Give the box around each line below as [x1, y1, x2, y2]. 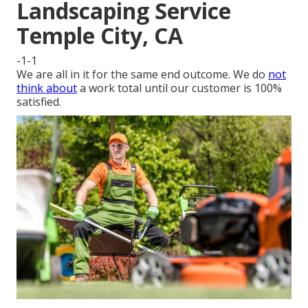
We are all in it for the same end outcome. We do [16, 67, 268, 82]
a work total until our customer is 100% [77, 80, 282, 96]
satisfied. [16, 94, 61, 110]
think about [16, 80, 77, 96]
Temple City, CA [16, 21, 183, 51]
